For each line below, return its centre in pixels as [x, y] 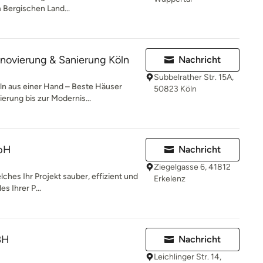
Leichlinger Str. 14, [188, 257]
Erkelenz [170, 179]
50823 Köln [175, 89]
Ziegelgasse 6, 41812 [192, 167]
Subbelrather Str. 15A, [194, 77]
